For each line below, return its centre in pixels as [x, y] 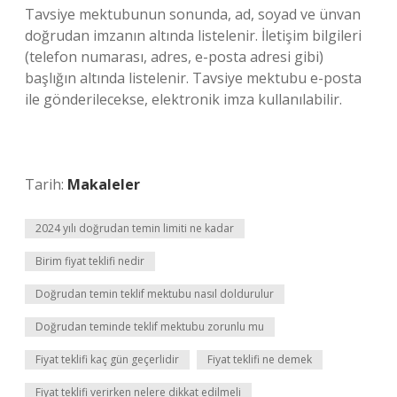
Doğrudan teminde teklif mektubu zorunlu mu [150, 327]
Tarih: [46, 184]
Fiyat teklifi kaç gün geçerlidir [107, 359]
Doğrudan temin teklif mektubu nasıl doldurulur [155, 294]
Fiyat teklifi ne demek [260, 359]
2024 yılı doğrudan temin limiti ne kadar [135, 228]
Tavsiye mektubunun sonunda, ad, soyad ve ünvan [193, 14]
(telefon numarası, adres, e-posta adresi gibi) [174, 57]
